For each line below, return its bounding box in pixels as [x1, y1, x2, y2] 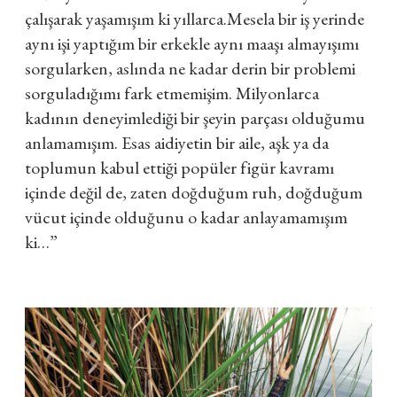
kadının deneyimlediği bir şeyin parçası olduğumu [25, 106, 365, 129]
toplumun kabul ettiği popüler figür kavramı [25, 156, 334, 179]
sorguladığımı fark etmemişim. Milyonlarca [25, 82, 319, 105]
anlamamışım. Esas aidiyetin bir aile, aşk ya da [25, 131, 329, 154]
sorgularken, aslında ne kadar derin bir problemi [25, 57, 355, 80]
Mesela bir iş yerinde [227, 7, 364, 30]
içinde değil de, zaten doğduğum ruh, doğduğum [25, 181, 362, 204]
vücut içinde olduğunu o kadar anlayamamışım [25, 206, 347, 229]
